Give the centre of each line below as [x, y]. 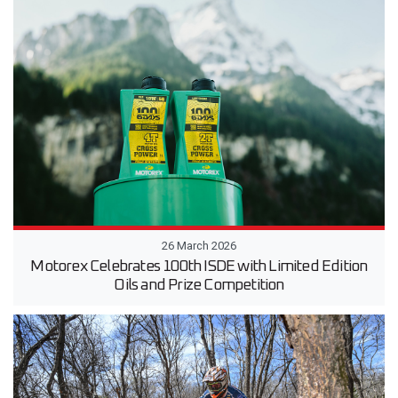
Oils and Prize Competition [199, 286]
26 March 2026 [199, 246]
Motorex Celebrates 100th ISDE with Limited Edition [199, 267]
